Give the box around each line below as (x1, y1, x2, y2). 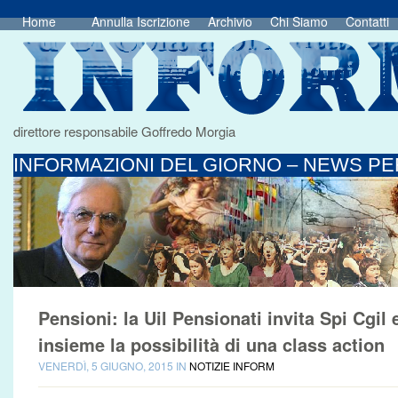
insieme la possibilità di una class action (38, 331, 385, 357)
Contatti (346, 12, 389, 30)
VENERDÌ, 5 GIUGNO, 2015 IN (38, 358, 189, 373)
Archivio (208, 12, 252, 30)
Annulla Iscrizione (92, 12, 190, 30)
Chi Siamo (270, 12, 328, 30)
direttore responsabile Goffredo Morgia (13, 122, 235, 140)
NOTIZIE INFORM (189, 358, 275, 373)
